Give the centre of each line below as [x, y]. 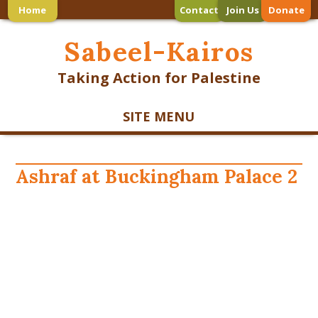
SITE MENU [159, 116]
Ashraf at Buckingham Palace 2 [157, 176]
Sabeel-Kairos [159, 51]
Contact [199, 10]
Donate [286, 10]
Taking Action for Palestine [159, 78]
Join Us [243, 10]
